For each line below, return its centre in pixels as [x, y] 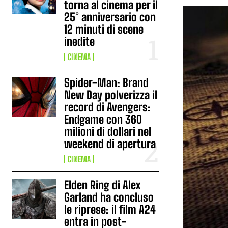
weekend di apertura [110, 144]
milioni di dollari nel [108, 132]
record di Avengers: [108, 107]
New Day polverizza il [111, 95]
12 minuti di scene [104, 29]
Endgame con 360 [103, 119]
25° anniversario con [110, 17]
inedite [80, 41]
